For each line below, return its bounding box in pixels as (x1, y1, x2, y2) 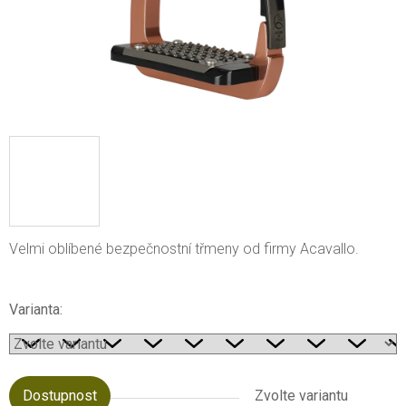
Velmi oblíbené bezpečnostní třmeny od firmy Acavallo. (9, 239, 359, 257)
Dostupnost (23, 386, 97, 404)
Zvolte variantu (255, 386, 348, 404)
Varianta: (9, 300, 63, 318)
